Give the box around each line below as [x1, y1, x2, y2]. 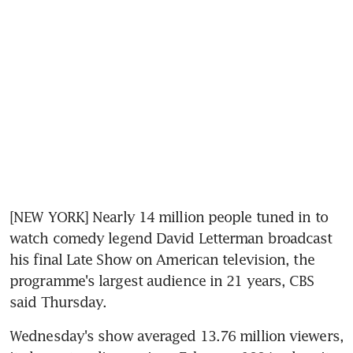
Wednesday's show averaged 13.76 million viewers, [9, 326, 344, 344]
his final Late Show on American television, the [9, 250, 314, 268]
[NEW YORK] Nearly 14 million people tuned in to [9, 207, 328, 225]
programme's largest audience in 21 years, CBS [9, 271, 314, 289]
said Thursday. [9, 292, 107, 310]
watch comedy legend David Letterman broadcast [9, 229, 333, 247]
